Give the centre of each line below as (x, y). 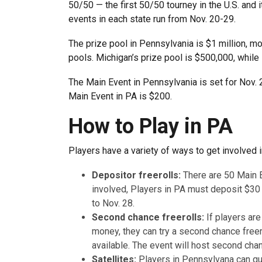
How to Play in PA (151, 126)
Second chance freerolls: (149, 217)
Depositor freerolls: (137, 175)
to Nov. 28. (113, 203)
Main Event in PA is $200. (120, 96)
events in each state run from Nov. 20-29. (152, 19)
